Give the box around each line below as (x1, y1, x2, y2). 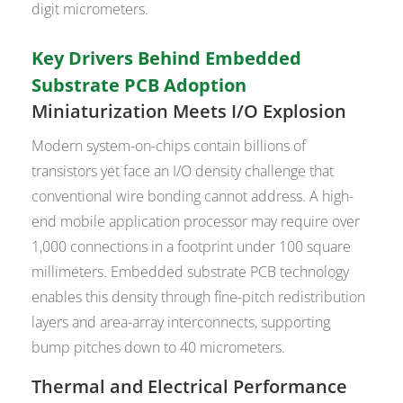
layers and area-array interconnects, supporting (31, 312, 331, 333)
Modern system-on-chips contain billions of (31, 136, 307, 157)
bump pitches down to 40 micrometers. (31, 337, 286, 358)
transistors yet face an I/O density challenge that (31, 161, 335, 182)
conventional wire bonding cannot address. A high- (31, 186, 354, 207)
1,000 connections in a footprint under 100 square (31, 237, 352, 257)
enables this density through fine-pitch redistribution (31, 287, 366, 308)
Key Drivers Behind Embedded (31, 46, 302, 71)
